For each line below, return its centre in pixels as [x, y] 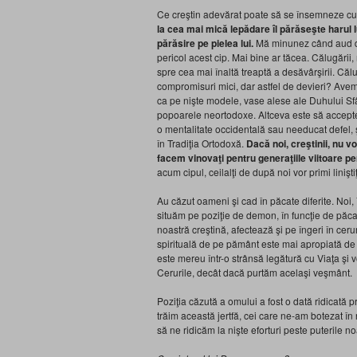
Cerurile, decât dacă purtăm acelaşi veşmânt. [255, 272]
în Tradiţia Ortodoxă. [202, 143]
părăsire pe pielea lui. [205, 43]
